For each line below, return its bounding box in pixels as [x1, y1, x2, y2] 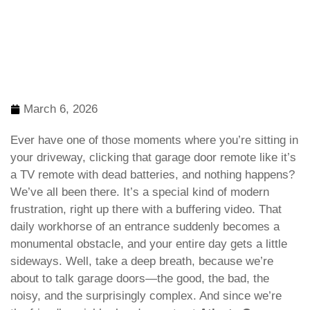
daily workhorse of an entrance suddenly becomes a [10, 220, 280, 234]
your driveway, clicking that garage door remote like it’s [10, 151, 296, 165]
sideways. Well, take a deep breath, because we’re [10, 255, 273, 268]
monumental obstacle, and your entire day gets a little [10, 237, 287, 251]
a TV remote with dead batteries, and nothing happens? [10, 168, 295, 182]
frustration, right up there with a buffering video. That [10, 203, 282, 217]
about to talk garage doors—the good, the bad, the [10, 272, 269, 286]
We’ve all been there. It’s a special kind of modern [10, 185, 269, 199]
